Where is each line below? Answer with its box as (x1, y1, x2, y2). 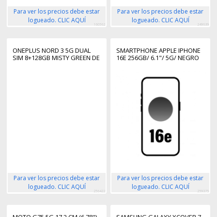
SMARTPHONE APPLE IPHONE (116, 46, 201, 55)
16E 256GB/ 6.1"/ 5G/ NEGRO (116, 53, 199, 62)
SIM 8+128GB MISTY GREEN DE (13, 53, 100, 62)
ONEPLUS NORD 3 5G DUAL (13, 46, 91, 55)
